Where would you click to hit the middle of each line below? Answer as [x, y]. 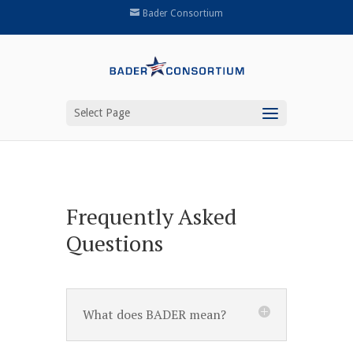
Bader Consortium [183, 13]
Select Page [102, 113]
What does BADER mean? [154, 314]
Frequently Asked [152, 216]
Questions [115, 243]
